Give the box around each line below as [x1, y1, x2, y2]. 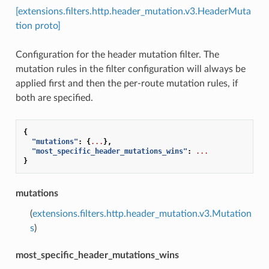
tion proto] [15, 20, 61, 31]
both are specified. [15, 92, 93, 103]
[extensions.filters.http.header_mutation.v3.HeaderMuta [15, 6, 251, 16]
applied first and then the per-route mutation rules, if [15, 78, 238, 88]
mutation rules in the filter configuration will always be [15, 64, 246, 74]
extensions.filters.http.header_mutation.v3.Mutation [32, 208, 252, 219]
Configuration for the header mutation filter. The [15, 49, 219, 59]
